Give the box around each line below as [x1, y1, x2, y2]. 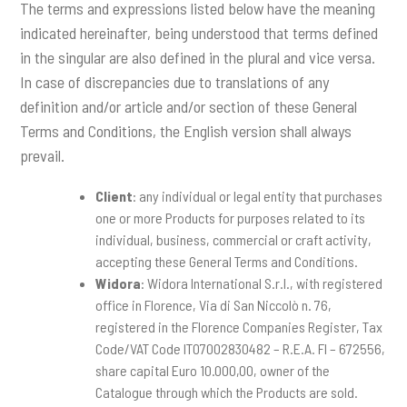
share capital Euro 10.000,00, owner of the [94, 362, 330, 380]
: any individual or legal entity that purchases [132, 187, 382, 205]
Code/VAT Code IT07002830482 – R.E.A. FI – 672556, [94, 340, 385, 358]
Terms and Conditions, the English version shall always [20, 121, 352, 142]
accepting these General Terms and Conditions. [94, 253, 358, 271]
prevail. [20, 145, 65, 166]
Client [94, 187, 133, 205]
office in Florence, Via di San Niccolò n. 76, [94, 296, 332, 314]
